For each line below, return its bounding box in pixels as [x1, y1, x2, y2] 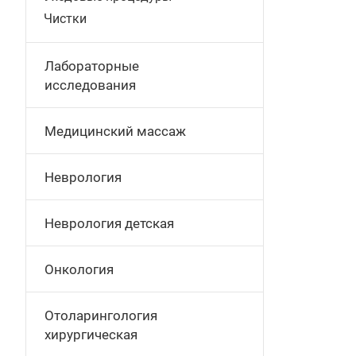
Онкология [44, 261, 114, 277]
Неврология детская [44, 215, 174, 231]
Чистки [44, 11, 87, 26]
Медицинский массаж [44, 123, 186, 139]
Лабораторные [44, 58, 139, 74]
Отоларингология [44, 308, 157, 323]
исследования [44, 77, 136, 93]
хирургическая [44, 327, 137, 342]
